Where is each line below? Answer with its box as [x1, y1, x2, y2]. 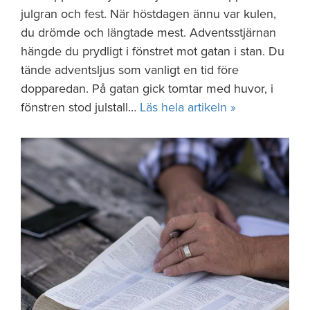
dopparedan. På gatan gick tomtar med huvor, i [21, 81, 273, 96]
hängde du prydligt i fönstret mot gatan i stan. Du [21, 44, 284, 59]
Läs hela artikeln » [140, 100, 236, 115]
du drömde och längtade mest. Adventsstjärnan [21, 25, 276, 40]
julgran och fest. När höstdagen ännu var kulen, [21, 6, 276, 21]
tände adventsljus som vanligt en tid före [21, 62, 239, 77]
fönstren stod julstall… [21, 100, 140, 115]
